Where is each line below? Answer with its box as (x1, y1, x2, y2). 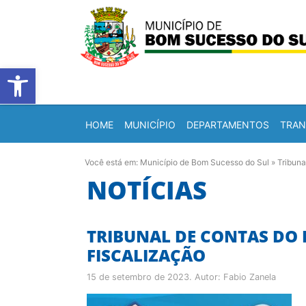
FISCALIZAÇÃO (87, 244, 206, 266)
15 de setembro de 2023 (87, 272, 189, 282)
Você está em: (85, 157, 140, 167)
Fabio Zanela (223, 272, 276, 282)
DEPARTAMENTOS (186, 118, 269, 130)
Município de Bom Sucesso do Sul (140, 157, 269, 167)
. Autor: (189, 272, 223, 282)
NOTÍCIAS (87, 173, 207, 207)
